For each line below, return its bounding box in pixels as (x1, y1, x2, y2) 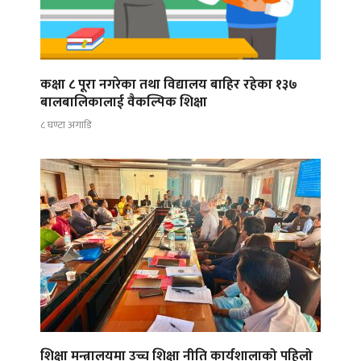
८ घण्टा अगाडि (40, 116, 91, 135)
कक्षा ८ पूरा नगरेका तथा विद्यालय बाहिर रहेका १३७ (40, 73, 297, 96)
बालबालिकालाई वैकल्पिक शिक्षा (40, 90, 207, 114)
